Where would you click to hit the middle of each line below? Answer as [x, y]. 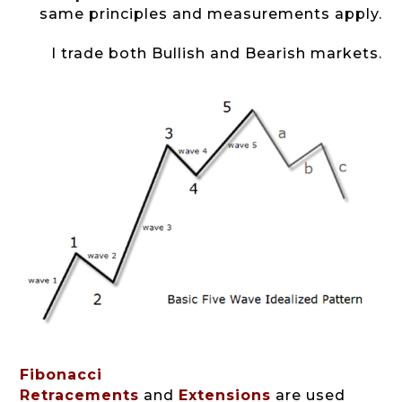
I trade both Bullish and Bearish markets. [216, 53]
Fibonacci [61, 375]
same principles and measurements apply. [210, 13]
